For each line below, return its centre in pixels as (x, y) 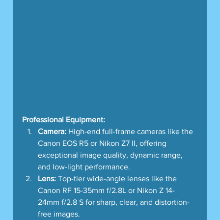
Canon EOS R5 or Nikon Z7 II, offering (103, 143)
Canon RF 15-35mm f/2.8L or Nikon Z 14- (106, 191)
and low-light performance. (84, 167)
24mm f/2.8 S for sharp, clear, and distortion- (113, 202)
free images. (59, 214)
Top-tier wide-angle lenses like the (117, 179)
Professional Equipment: (63, 120)
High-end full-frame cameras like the (130, 132)
